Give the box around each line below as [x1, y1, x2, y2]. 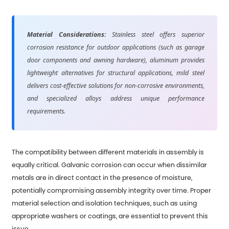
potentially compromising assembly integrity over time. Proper [12, 186, 212, 195]
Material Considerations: [27, 30, 106, 39]
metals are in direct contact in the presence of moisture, [12, 173, 193, 182]
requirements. [27, 106, 66, 116]
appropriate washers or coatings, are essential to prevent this [12, 211, 209, 220]
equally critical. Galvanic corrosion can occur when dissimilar [12, 160, 208, 169]
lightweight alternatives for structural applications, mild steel [27, 68, 204, 77]
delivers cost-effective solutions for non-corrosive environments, [27, 81, 204, 90]
